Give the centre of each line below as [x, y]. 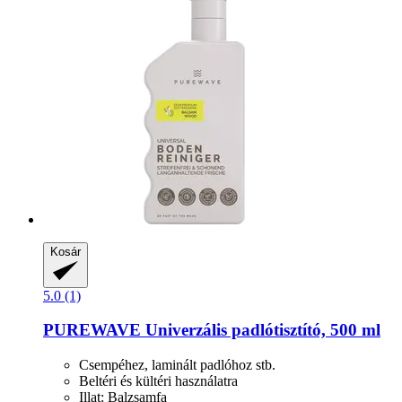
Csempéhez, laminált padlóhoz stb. [177, 365]
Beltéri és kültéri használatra [158, 381]
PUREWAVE [92, 330]
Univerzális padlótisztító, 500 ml [261, 330]
